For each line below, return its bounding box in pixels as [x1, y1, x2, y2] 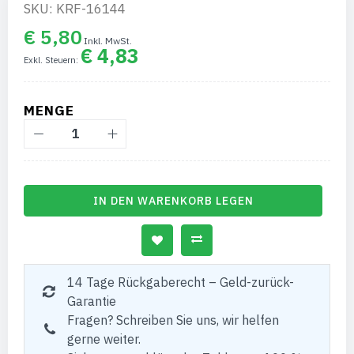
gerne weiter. [67, 331, 141, 347]
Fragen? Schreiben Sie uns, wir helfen [67, 312, 279, 328]
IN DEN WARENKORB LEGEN [92, 194, 254, 208]
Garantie [67, 293, 116, 309]
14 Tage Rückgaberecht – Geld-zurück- [67, 274, 294, 290]
